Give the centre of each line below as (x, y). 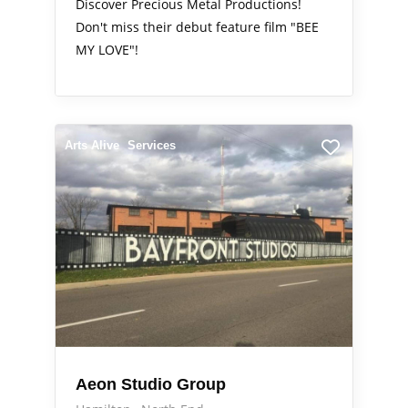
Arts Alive (92, 145)
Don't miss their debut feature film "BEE (197, 26)
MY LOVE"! (107, 49)
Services (152, 145)
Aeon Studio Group (151, 384)
